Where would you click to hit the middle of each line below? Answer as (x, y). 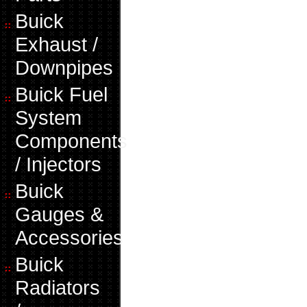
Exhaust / (57, 44)
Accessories (69, 237)
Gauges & (59, 214)
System (48, 118)
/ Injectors (58, 164)
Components (71, 141)
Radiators (58, 287)
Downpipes (64, 67)
